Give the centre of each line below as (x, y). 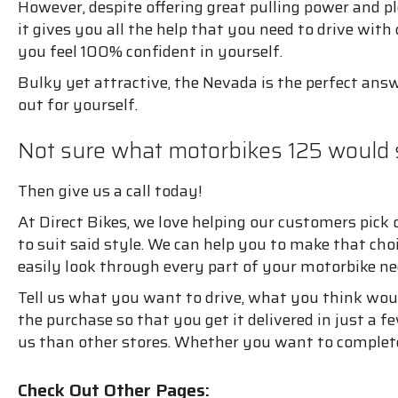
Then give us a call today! (110, 191)
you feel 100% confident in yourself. (150, 51)
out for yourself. (78, 104)
